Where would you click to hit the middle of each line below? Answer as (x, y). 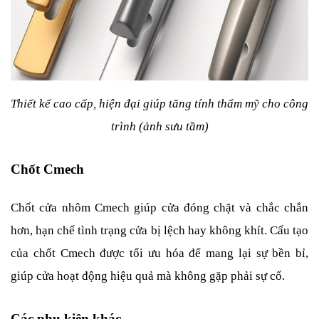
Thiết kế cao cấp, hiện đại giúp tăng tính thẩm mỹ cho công (159, 103)
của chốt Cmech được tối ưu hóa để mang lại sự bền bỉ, (159, 253)
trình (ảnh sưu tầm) (159, 126)
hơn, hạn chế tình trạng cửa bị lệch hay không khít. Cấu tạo (159, 230)
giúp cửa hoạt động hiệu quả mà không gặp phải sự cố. (148, 276)
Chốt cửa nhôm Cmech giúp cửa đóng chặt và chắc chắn (159, 207)
